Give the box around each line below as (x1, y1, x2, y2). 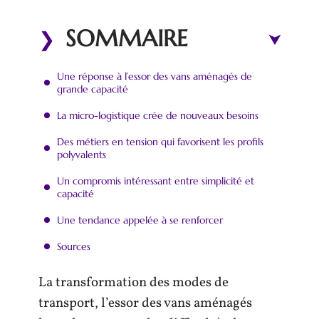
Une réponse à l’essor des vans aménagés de (57, 69, 252, 83)
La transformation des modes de (38, 273, 229, 292)
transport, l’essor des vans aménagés (38, 294, 252, 313)
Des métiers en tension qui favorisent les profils (57, 135, 263, 148)
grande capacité (57, 82, 128, 95)
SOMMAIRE (66, 23, 188, 53)
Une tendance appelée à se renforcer (57, 213, 223, 226)
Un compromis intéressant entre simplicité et (57, 174, 254, 187)
